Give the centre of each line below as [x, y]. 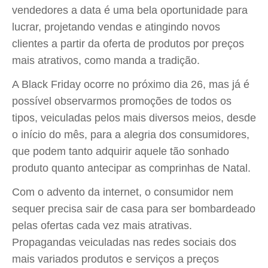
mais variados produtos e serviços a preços [115, 259]
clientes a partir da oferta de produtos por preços [128, 44]
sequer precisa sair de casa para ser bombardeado [134, 209]
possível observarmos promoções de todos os [122, 101]
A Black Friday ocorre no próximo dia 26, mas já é [131, 84]
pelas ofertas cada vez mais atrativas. [102, 226]
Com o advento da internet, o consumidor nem [123, 192]
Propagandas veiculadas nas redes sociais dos [124, 242]
